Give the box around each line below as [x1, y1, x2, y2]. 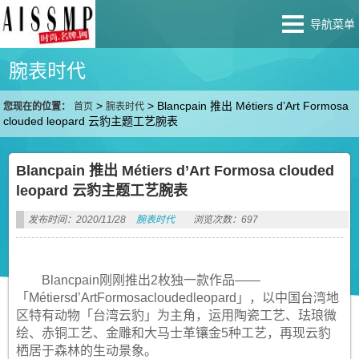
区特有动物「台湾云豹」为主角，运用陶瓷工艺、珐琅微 [15, 309, 337, 322]
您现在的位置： [3, 101, 71, 112]
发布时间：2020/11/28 [27, 214, 126, 225]
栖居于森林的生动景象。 [15, 344, 157, 357]
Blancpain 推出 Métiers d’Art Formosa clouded [15, 163, 334, 179]
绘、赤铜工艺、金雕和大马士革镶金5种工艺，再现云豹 [15, 326, 331, 340]
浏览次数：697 [192, 214, 258, 225]
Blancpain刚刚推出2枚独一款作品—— [41, 273, 260, 287]
